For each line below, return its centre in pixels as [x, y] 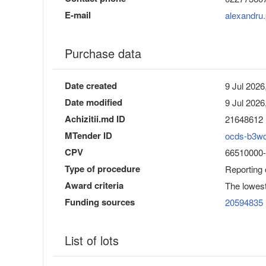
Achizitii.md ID [95, 119]
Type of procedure [102, 169]
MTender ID [88, 136]
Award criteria [94, 186]
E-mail [78, 15]
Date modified [94, 102]
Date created [91, 86]
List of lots [92, 240]
